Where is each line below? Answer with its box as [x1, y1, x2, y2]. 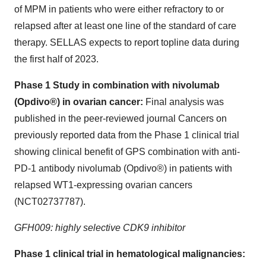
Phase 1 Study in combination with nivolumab [14, 80, 220, 90]
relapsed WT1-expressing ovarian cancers [14, 180, 192, 190]
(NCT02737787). [14, 197, 85, 207]
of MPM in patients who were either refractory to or [14, 4, 224, 14]
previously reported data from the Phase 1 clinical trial [14, 130, 239, 140]
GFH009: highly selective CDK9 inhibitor [14, 223, 185, 233]
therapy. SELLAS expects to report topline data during [14, 37, 239, 47]
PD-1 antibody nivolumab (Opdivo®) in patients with [14, 163, 232, 173]
